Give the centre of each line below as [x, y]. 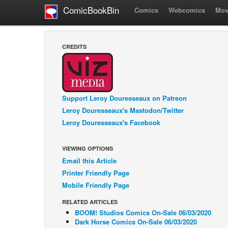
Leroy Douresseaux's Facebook [111, 122]
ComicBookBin [89, 10]
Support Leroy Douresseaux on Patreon [124, 98]
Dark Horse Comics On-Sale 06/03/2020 [136, 222]
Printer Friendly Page [96, 173]
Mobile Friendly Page [96, 185]
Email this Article [89, 161]
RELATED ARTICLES [90, 202]
